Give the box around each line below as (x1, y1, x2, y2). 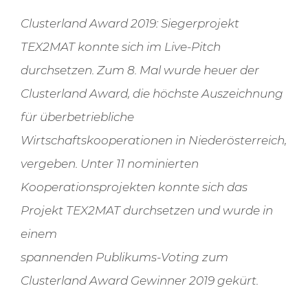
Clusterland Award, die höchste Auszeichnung (20, 87, 283, 101)
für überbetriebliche (20, 110, 134, 124)
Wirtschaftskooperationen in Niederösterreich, (20, 133, 287, 148)
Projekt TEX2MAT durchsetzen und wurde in (20, 203, 273, 218)
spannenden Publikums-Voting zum (20, 250, 228, 265)
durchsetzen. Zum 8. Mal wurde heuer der (20, 63, 259, 78)
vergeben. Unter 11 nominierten (20, 157, 199, 171)
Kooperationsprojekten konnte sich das (20, 180, 247, 195)
